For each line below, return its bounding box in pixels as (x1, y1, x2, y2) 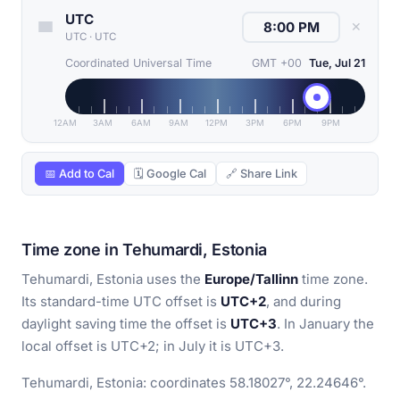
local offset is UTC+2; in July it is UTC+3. (21, 337, 284, 355)
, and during (266, 293, 341, 311)
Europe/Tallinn (204, 271, 298, 288)
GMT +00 (252, 56, 302, 71)
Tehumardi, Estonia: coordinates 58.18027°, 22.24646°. (21, 374, 366, 392)
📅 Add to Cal (45, 167, 114, 181)
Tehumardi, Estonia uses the (21, 271, 204, 288)
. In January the (277, 315, 374, 333)
